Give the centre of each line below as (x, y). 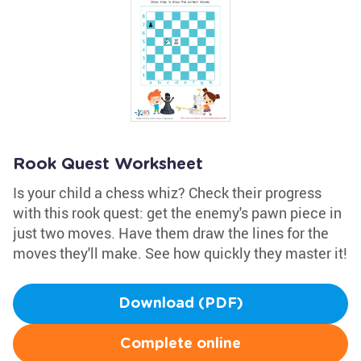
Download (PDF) (180, 304)
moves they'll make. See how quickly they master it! (180, 253)
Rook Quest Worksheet (108, 164)
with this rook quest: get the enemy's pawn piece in (177, 213)
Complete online (180, 344)
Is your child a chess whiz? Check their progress (167, 193)
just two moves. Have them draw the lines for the (171, 233)
